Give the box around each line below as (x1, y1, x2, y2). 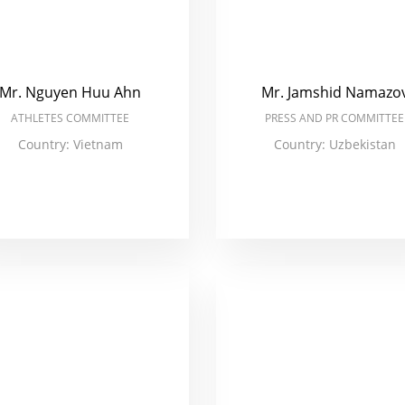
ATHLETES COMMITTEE (11, 110, 130, 126)
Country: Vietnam (17, 136, 123, 153)
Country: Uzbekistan (273, 136, 396, 153)
